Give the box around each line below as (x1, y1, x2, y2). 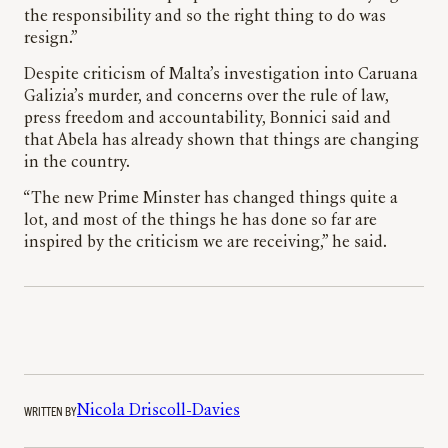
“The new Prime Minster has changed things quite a (24, 191, 398, 208)
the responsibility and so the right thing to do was (24, 9, 386, 26)
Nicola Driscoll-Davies (77, 403, 240, 420)
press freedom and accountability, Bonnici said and (24, 111, 391, 128)
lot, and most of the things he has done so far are (24, 213, 377, 230)
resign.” (24, 31, 78, 48)
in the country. (24, 155, 130, 172)
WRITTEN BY (24, 403, 77, 419)
